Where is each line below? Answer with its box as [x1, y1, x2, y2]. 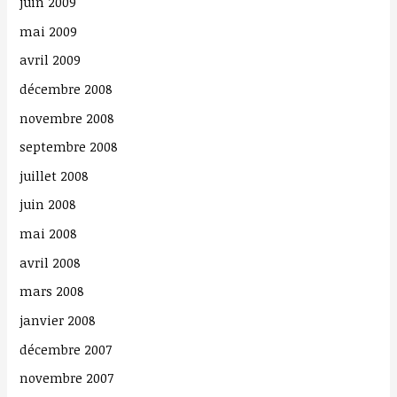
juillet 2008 [19, 166, 90, 184]
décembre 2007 [19, 339, 113, 358]
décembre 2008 [19, 79, 113, 97]
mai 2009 [19, 21, 78, 40]
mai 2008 [19, 224, 78, 243]
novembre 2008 [19, 108, 115, 127]
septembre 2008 [19, 137, 119, 156]
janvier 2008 [19, 311, 97, 329]
